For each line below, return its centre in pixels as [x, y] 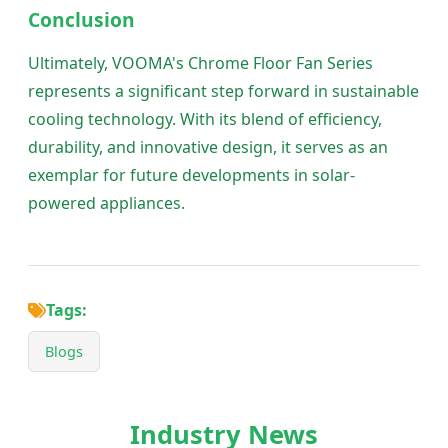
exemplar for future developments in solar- [191, 175]
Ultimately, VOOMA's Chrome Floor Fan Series [200, 63]
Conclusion [81, 20]
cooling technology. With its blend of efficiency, [205, 119]
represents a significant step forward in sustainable [223, 91]
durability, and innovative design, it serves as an [208, 147]
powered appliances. [106, 203]
